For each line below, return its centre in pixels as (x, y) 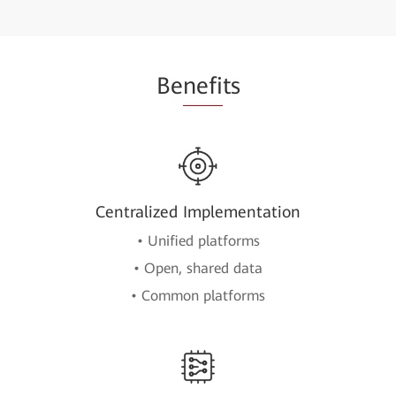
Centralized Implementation (198, 211)
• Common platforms (198, 295)
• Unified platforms (198, 240)
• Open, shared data (198, 268)
